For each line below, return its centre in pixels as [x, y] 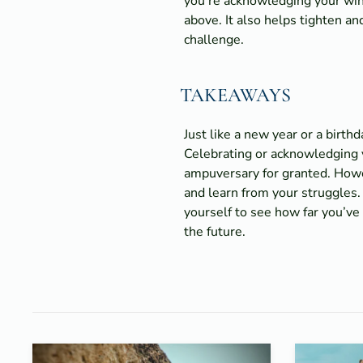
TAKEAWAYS [235, 95]
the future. [215, 231]
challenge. [214, 39]
